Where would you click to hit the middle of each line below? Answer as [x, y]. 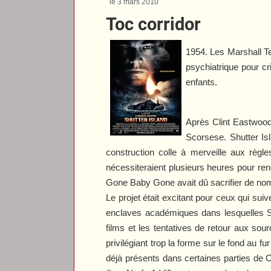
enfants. [202, 82]
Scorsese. [208, 137]
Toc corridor [154, 24]
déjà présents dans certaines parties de [186, 258]
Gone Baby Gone [141, 182]
